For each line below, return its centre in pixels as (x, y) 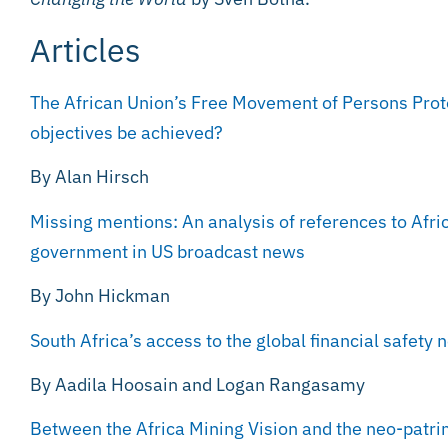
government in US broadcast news (167, 251)
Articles (85, 49)
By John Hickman (100, 296)
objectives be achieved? (126, 132)
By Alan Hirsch (89, 177)
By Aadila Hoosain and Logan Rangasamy (197, 384)
